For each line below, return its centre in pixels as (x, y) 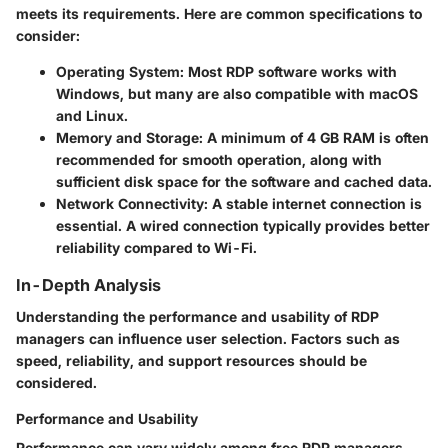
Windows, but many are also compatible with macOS (237, 93)
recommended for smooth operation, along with (219, 159)
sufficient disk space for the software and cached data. (244, 181)
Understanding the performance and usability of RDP (197, 316)
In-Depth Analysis (88, 284)
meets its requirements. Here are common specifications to (219, 13)
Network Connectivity (130, 203)
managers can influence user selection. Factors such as (208, 338)
